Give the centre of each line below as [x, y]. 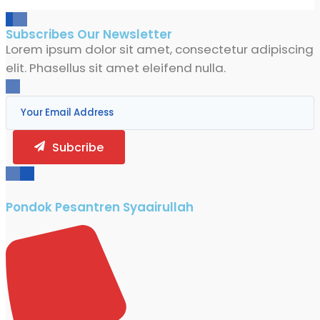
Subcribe [78, 148]
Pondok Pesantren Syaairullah [100, 207]
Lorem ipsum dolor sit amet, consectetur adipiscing [160, 50]
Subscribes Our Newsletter [89, 35]
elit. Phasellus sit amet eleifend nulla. [116, 68]
